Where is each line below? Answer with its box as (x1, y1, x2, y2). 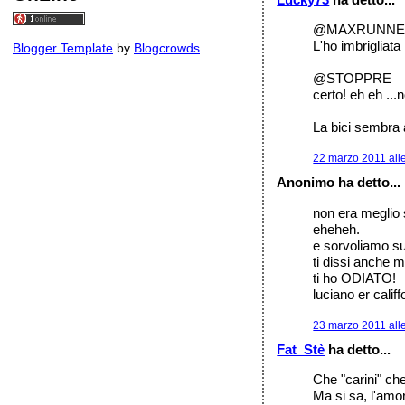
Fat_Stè (277, 342, 325, 358)
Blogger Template (13, 41, 113, 55)
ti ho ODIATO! (313, 269, 397, 286)
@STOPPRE (313, 70, 392, 86)
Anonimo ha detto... (277, 174, 401, 191)
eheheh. (313, 221, 361, 237)
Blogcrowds (134, 41, 200, 55)
